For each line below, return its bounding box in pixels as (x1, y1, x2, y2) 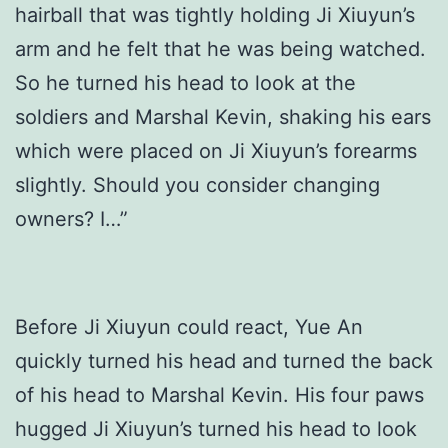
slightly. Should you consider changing (15, 173, 380, 198)
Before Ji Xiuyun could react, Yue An (15, 315, 363, 340)
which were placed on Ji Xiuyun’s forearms (15, 139, 417, 164)
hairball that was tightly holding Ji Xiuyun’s (15, 3, 415, 28)
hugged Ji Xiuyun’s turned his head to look (15, 417, 417, 442)
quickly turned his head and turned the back (15, 349, 433, 374)
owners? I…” (15, 207, 128, 232)
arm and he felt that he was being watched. (15, 37, 426, 62)
